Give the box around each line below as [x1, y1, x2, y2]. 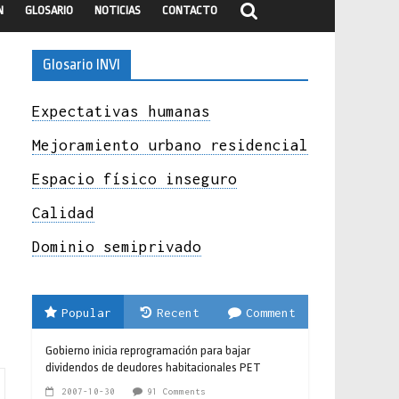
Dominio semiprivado [32, 237, 201, 256]
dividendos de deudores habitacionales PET [45, 360, 261, 374]
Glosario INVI [43, 55, 120, 73]
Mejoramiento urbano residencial [32, 135, 308, 154]
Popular [61, 305, 112, 320]
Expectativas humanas [32, 102, 210, 120]
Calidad [32, 203, 94, 222]
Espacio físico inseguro [32, 169, 237, 188]
